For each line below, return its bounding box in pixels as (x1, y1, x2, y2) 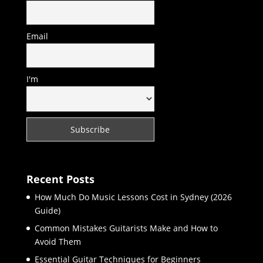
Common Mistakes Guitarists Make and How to (34, 222, 218, 234)
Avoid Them (34, 236, 81, 248)
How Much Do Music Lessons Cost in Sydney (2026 (34, 191, 232, 203)
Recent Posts (26, 172, 95, 187)
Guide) (34, 205, 60, 217)
